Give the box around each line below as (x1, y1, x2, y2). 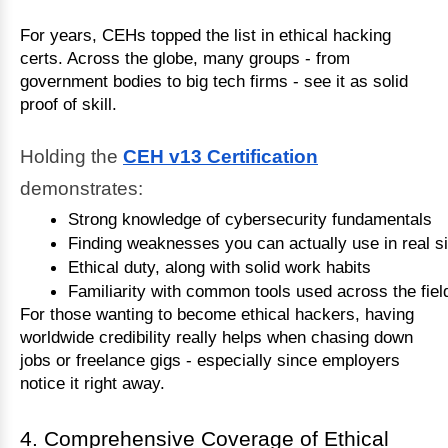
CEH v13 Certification (123, 145, 318, 167)
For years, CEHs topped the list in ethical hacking (20, 25, 391, 46)
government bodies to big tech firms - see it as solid (20, 71, 408, 92)
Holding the (20, 145, 123, 167)
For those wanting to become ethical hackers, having (20, 303, 414, 324)
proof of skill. (20, 94, 117, 115)
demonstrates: (20, 177, 143, 199)
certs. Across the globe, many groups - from (20, 48, 350, 69)
